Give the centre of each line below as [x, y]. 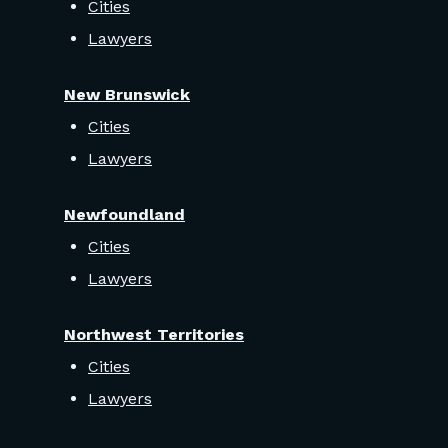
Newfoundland [124, 215]
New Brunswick [127, 95]
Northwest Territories [154, 335]
